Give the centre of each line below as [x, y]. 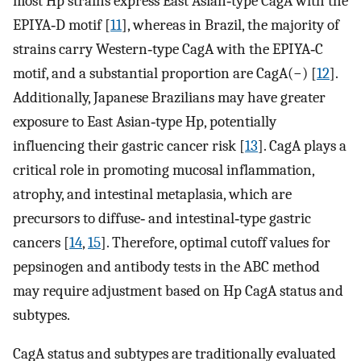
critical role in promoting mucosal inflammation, [164, 170]
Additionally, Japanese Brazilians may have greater [169, 97]
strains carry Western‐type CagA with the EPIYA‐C [168, 49]
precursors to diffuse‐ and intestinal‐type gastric [162, 218]
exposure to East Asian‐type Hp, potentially [145, 121]
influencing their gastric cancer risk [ [129, 145]
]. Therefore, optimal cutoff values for [216, 242]
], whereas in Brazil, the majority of [230, 25]
